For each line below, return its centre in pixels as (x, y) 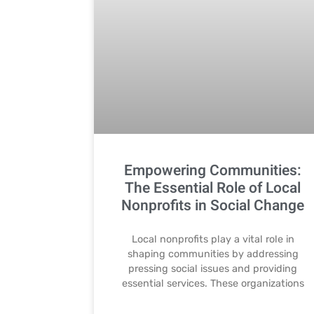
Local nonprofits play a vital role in (213, 239)
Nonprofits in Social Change (213, 205)
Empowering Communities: (213, 170)
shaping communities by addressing (213, 254)
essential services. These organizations (213, 283)
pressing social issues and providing (213, 268)
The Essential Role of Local (213, 188)
